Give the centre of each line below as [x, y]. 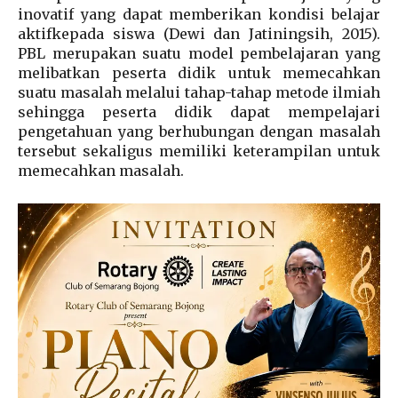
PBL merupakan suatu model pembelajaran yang [199, 54]
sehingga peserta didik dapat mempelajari [199, 112]
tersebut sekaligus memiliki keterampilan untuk [199, 151]
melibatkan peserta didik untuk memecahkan [199, 73]
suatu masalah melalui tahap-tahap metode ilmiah [199, 93]
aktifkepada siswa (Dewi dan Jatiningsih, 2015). [199, 34]
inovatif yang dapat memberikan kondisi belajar [199, 15]
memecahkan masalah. [101, 171]
